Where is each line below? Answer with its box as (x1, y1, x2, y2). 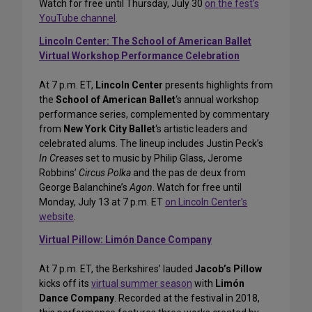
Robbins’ (39, 167, 79, 179)
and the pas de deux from (131, 167, 246, 179)
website (39, 211, 74, 223)
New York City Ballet (63, 123, 155, 135)
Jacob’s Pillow (195, 263, 262, 275)
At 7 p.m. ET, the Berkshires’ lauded (39, 263, 195, 275)
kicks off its (39, 278, 91, 290)
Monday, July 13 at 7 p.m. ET (39, 196, 165, 208)
